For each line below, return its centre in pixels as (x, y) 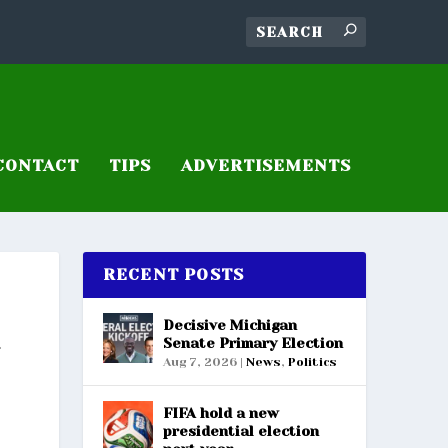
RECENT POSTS (173, 274)
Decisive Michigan (229, 324)
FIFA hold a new (220, 412)
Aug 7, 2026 (199, 361)
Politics (312, 361)
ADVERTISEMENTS (265, 165)
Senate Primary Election (252, 342)
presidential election (240, 430)
